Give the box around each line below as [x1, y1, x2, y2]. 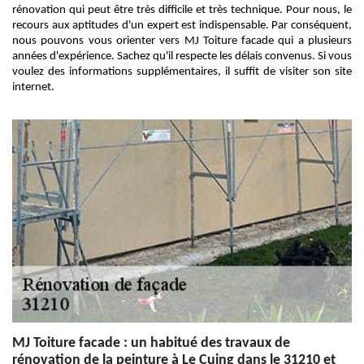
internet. [12, 81, 54, 93]
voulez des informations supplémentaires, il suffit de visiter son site [12, 66, 352, 78]
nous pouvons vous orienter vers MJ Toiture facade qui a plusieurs [12, 35, 352, 47]
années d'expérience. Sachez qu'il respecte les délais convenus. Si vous [12, 50, 352, 63]
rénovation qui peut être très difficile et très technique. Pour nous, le [12, 4, 352, 16]
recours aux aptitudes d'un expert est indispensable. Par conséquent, [12, 19, 352, 32]
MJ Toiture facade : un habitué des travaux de [12, 336, 290, 351]
